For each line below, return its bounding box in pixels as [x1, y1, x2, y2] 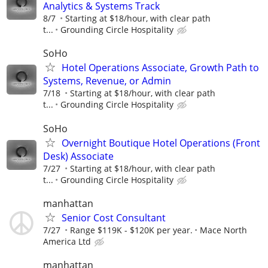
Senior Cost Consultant [62, 211, 166, 224]
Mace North [200, 224, 247, 236]
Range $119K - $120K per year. [70, 224, 193, 236]
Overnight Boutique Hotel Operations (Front [62, 136, 260, 150]
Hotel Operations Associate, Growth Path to [62, 61, 259, 75]
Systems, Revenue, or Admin [43, 74, 171, 88]
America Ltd [43, 235, 91, 247]
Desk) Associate [43, 149, 114, 163]
